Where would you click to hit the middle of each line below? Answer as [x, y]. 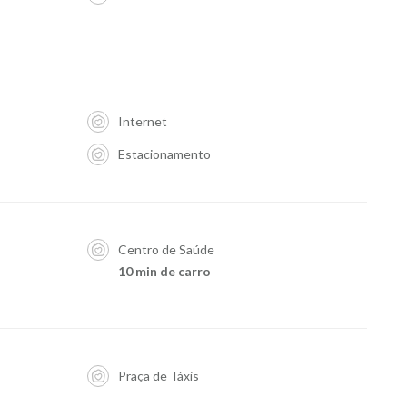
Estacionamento [164, 154]
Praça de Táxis [158, 376]
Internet [142, 121]
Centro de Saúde [166, 249]
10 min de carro [164, 271]
